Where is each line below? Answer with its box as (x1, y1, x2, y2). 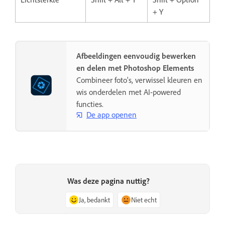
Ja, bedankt (78, 195, 110, 204)
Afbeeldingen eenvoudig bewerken (76, 50, 196, 61)
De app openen (86, 109, 137, 120)
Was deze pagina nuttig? (67, 176, 150, 186)
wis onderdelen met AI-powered (76, 86, 181, 97)
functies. (76, 98, 103, 109)
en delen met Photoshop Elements (76, 62, 194, 73)
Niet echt (131, 195, 157, 204)
